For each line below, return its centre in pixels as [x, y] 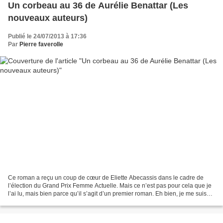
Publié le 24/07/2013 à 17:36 [47, 37]
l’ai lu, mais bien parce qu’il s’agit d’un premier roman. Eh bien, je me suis [107, 193]
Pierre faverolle [41, 45]
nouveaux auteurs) [48, 18]
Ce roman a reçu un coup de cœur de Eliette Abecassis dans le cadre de [106, 177]
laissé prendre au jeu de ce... [47, 201]
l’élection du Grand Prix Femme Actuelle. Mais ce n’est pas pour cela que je [110, 185]
